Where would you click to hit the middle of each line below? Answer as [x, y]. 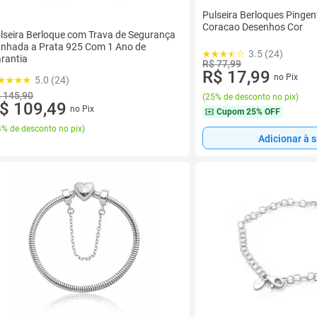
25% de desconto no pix [250, 97]
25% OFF [263, 112]
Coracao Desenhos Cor [253, 27]
